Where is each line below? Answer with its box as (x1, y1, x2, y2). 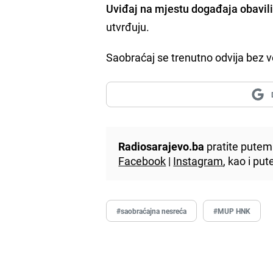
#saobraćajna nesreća (116, 205, 187, 216)
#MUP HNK (213, 205, 251, 216)
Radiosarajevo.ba (118, 138, 205, 154)
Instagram (173, 153, 224, 168)
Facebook (118, 153, 166, 168)
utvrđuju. (106, 19, 150, 34)
